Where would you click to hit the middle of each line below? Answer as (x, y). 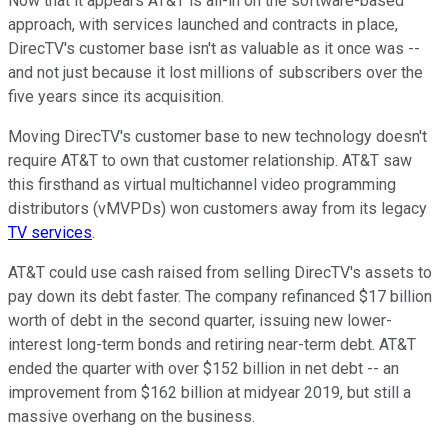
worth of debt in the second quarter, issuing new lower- (200, 321)
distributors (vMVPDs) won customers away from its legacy (217, 209)
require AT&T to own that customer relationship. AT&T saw (210, 161)
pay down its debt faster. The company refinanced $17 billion (220, 297)
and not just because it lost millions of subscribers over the (215, 73)
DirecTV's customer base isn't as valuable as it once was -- (214, 49)
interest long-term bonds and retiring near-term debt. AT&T (212, 345)
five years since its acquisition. (116, 97)
